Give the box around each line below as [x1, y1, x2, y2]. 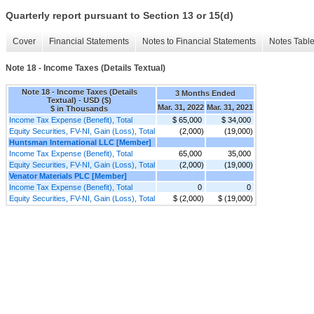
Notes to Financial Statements [142, 36, 256, 47]
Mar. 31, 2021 [207, 102, 253, 111]
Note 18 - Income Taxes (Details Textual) [6, 63, 165, 74]
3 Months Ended [175, 88, 235, 97]
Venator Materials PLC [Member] [9, 171, 127, 180]
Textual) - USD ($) [47, 95, 111, 104]
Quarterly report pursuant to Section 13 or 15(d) [6, 10, 233, 22]
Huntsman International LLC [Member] [9, 137, 151, 146]
